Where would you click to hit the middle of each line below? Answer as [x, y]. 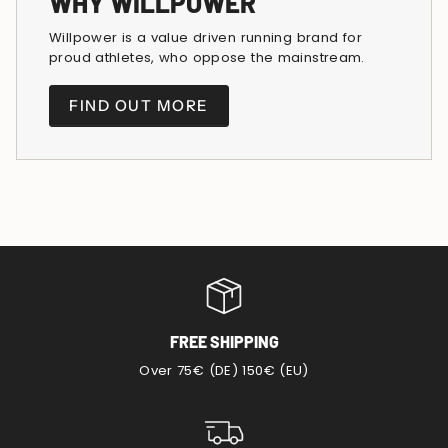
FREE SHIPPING [224, 341]
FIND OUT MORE [139, 106]
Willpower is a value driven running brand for [205, 37]
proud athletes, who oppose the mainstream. [207, 57]
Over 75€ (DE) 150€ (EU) [224, 370]
